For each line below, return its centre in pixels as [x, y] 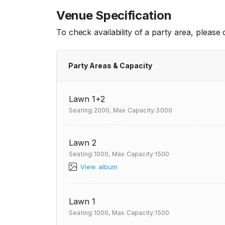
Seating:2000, [90, 110]
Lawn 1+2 [87, 99]
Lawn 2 [83, 143]
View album [99, 167]
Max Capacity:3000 [143, 110]
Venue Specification [114, 15]
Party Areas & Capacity [110, 66]
